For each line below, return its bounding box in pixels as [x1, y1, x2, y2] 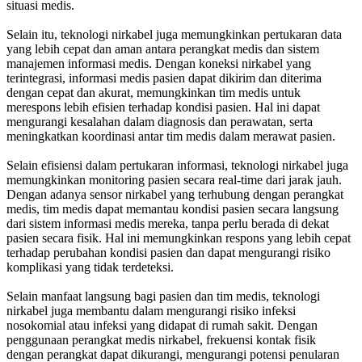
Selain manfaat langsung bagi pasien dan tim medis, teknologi [6, 288, 320, 303]
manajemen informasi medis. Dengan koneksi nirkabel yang [6, 56, 311, 70]
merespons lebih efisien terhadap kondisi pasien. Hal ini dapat [6, 99, 320, 114]
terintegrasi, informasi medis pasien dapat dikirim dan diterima [6, 70, 322, 85]
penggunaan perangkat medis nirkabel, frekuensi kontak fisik [6, 332, 316, 347]
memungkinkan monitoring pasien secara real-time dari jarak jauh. [6, 172, 342, 187]
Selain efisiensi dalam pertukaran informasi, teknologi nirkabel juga [6, 158, 348, 172]
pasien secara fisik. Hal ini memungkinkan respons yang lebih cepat [6, 230, 351, 245]
